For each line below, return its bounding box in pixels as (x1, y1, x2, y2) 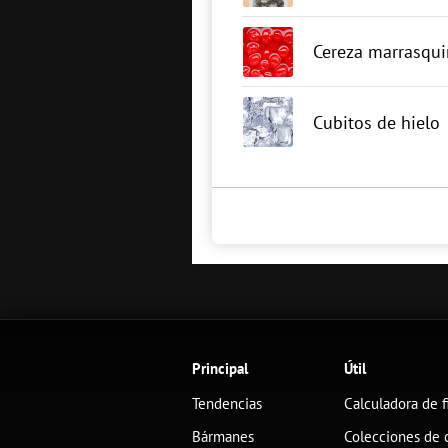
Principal (192, 359, 248, 378)
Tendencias (192, 394, 262, 413)
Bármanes (192, 427, 254, 446)
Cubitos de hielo (313, 110, 440, 134)
